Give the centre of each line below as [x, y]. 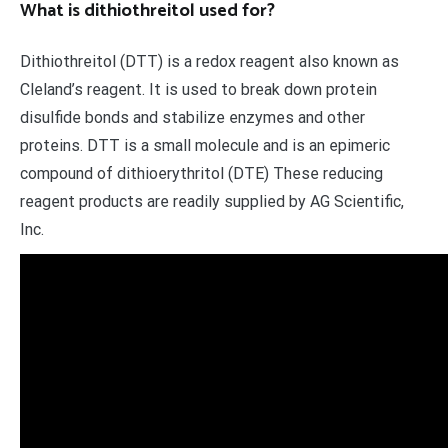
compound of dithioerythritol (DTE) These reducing [201, 173]
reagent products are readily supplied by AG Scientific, [212, 201]
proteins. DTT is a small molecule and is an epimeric [205, 145]
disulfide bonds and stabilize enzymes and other [192, 117]
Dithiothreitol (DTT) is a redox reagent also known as [209, 61]
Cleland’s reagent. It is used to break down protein [198, 89]
